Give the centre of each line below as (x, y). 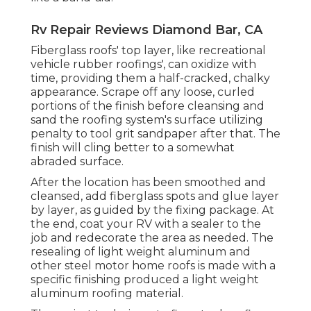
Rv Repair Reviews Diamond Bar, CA (146, 30)
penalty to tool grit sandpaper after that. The (155, 134)
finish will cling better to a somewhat (133, 148)
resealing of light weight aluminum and (141, 252)
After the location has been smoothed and (148, 183)
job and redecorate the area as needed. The (152, 238)
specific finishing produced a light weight (145, 280)
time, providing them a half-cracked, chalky (150, 78)
